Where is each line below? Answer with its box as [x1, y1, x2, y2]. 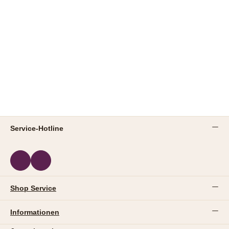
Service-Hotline [10, 124, 63, 132]
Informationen [10, 208, 59, 216]
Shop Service [10, 184, 56, 192]
